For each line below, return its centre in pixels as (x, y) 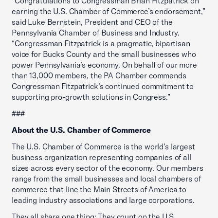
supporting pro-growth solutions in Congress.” (91, 97)
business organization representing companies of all (101, 157)
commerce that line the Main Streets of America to (99, 189)
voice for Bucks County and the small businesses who (104, 54)
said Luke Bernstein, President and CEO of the (92, 22)
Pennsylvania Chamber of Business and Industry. (96, 33)
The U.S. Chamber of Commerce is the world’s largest (103, 146)
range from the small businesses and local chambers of (106, 179)
